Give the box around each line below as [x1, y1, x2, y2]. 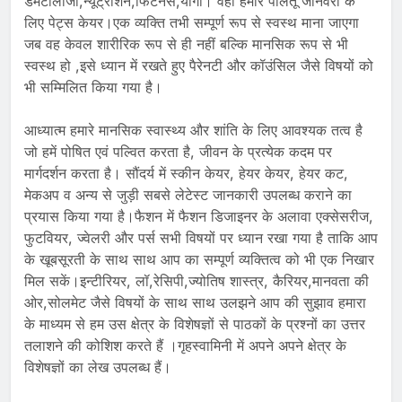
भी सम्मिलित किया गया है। [24, 77, 162, 96]
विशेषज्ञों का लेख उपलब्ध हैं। [24, 357, 171, 376]
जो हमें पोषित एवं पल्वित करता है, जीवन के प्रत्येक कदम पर [24, 142, 332, 161]
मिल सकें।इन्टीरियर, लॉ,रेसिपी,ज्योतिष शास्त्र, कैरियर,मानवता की [24, 271, 369, 290]
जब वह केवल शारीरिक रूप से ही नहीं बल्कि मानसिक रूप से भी [24, 34, 348, 53]
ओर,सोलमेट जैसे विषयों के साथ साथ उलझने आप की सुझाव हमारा [24, 293, 366, 311]
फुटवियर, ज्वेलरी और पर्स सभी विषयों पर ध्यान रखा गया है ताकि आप [24, 228, 378, 247]
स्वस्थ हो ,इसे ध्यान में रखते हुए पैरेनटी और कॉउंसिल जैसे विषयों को [24, 56, 373, 74]
